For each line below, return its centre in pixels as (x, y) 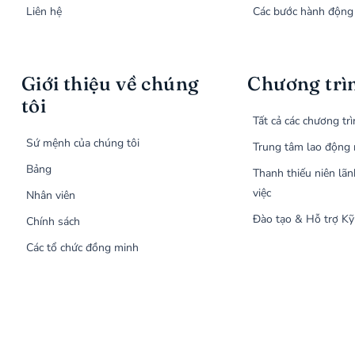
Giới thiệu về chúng (110, 84)
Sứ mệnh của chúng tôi (83, 143)
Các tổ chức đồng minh (83, 248)
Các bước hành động (303, 12)
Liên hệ (44, 12)
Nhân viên (51, 196)
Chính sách (53, 222)
